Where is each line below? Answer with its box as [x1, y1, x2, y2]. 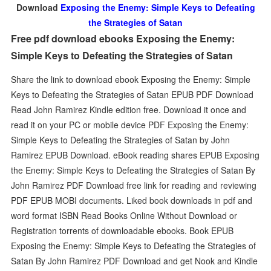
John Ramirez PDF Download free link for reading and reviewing [11, 178, 257, 191]
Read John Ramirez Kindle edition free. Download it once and [11, 103, 247, 116]
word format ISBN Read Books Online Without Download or [11, 209, 238, 221]
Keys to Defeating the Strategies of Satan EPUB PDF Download [11, 88, 254, 100]
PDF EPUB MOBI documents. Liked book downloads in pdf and [11, 194, 253, 206]
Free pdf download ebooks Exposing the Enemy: [11, 31, 235, 45]
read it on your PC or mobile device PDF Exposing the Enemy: [11, 118, 249, 131]
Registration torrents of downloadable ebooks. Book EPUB [11, 224, 234, 237]
